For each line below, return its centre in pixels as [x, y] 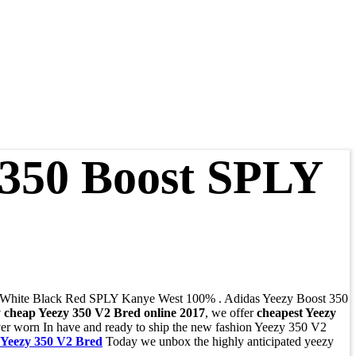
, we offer [231, 313]
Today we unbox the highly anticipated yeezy [218, 342]
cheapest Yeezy [296, 313]
